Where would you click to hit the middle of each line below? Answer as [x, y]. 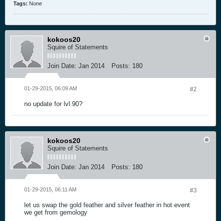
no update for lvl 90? [53, 104]
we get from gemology [56, 212]
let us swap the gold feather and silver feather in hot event [107, 205]
